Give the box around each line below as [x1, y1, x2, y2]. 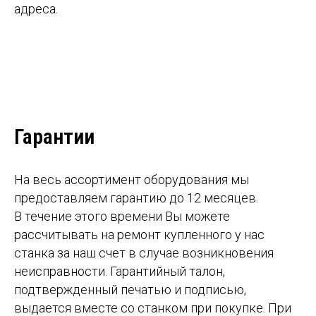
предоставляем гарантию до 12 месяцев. [14, 190, 258, 205]
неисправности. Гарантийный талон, [14, 263, 225, 279]
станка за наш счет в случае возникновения [14, 245, 274, 260]
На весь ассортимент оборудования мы [14, 171, 249, 187]
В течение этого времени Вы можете [14, 208, 230, 224]
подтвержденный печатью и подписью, [14, 281, 246, 297]
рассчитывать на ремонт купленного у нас [14, 226, 265, 242]
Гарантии [14, 123, 95, 149]
